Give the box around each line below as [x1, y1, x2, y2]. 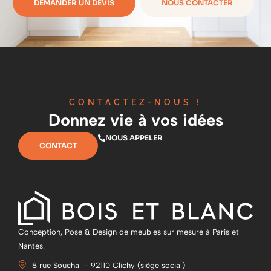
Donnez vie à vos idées [48, 110, 223, 131]
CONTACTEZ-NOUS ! [69, 97, 202, 107]
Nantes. [18, 241, 45, 250]
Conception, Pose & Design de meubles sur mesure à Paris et [18, 227, 239, 237]
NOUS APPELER [105, 133, 163, 143]
